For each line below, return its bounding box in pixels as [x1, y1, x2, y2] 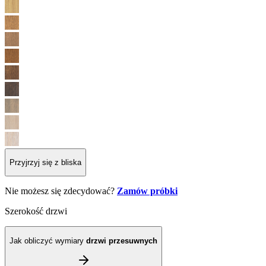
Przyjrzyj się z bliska [9, 158, 81, 167]
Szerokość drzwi [5, 206, 67, 217]
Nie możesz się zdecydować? [5, 186, 117, 197]
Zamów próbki [117, 186, 178, 197]
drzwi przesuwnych [86, 236, 157, 245]
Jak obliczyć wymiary [9, 236, 86, 245]
